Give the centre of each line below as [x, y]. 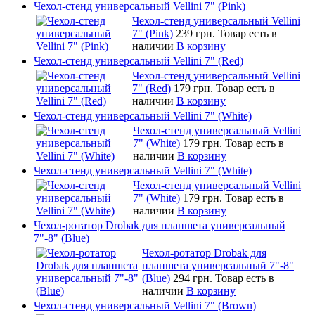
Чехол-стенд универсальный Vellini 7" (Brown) [145, 305]
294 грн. [194, 278]
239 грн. [197, 33]
